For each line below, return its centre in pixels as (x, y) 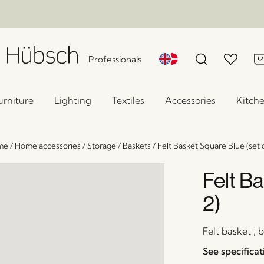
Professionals (115, 59)
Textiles (128, 100)
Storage (102, 146)
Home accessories (48, 146)
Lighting (73, 100)
